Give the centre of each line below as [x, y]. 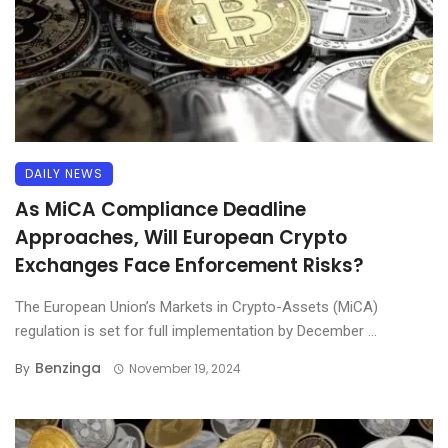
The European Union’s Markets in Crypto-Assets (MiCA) [196, 307]
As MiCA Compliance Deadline [160, 209]
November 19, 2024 [184, 368]
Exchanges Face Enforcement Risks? [189, 265]
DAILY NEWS [64, 173]
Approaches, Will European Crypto [181, 237]
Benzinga [68, 368]
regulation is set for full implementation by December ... [196, 331]
